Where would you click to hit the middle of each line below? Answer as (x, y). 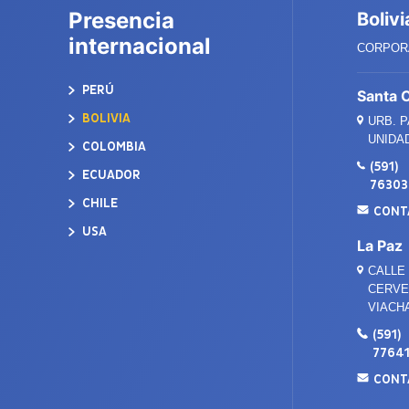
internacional (140, 46)
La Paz (380, 246)
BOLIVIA (105, 118)
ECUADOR (110, 175)
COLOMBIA (113, 147)
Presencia (121, 21)
